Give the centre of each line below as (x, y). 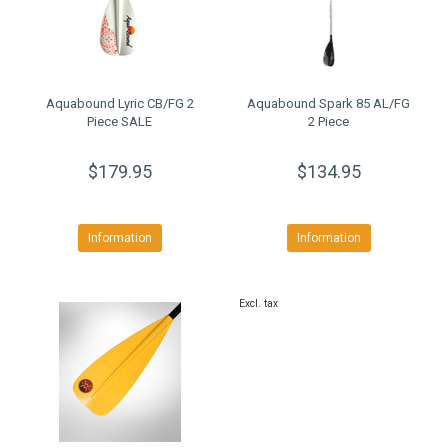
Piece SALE (119, 121)
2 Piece (328, 121)
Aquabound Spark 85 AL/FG (328, 103)
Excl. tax (258, 303)
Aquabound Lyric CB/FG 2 (119, 103)
